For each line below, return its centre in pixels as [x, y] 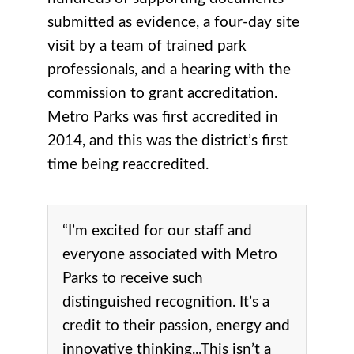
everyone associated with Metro [170, 254]
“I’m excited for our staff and [157, 231]
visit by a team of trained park [147, 46]
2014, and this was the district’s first [168, 141]
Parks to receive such [133, 278]
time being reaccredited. [128, 164]
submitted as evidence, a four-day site [173, 22]
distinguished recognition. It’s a [166, 302]
